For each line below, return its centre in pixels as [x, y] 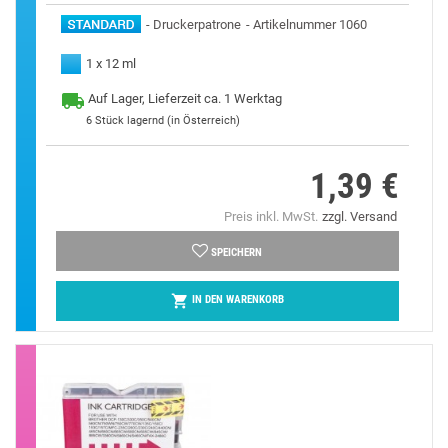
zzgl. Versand [359, 216]
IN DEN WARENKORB [237, 300]
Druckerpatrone [197, 24]
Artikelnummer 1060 [310, 24]
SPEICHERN [237, 252]
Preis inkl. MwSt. [270, 216]
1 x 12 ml [111, 63]
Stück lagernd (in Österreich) [167, 120]
